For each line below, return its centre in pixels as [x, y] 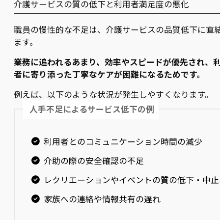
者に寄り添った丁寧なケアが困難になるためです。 [109, 74]
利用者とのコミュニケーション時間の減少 [123, 142]
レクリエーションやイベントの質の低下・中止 [131, 180]
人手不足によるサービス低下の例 [92, 109]
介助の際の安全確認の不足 [94, 161]
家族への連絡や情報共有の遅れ [102, 199]
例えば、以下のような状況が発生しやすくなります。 [113, 94]
